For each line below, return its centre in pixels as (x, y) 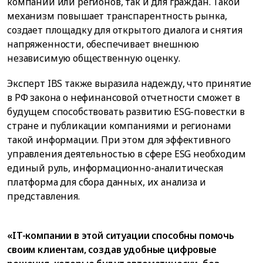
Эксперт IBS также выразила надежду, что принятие (129, 83)
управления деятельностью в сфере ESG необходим (127, 154)
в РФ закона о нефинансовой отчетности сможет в (124, 97)
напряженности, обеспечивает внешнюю (103, 44)
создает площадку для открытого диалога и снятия (125, 30)
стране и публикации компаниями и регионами (119, 125)
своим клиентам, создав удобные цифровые (112, 249)
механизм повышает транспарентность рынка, (117, 16)
